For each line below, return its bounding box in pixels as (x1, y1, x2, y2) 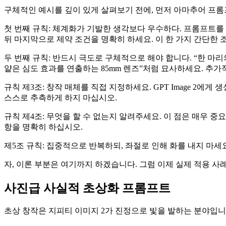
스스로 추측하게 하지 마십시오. (4, 93, 117, 102)
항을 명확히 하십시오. (4, 122, 83, 131)
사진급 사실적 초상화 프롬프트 (4, 181, 171, 195)
